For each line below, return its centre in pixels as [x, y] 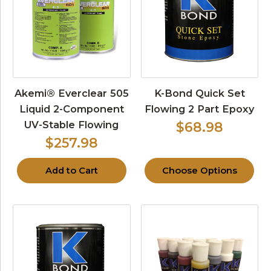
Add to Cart [71, 170]
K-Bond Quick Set [199, 93]
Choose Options [199, 170]
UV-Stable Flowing [72, 124]
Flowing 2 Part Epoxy [200, 109]
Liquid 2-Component [71, 109]
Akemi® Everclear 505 [71, 93]
